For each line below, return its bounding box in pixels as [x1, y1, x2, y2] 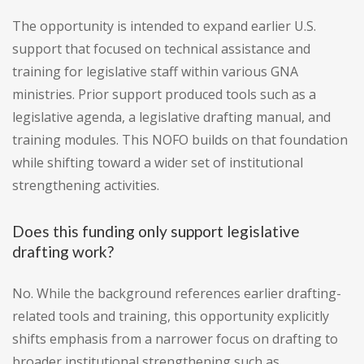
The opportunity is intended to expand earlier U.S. [12, 17, 316, 36]
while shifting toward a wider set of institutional [12, 154, 303, 172]
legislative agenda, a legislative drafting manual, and [12, 108, 331, 127]
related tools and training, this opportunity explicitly [12, 307, 329, 326]
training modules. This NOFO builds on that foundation [12, 131, 348, 149]
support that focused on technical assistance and [12, 40, 310, 58]
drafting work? [12, 242, 114, 262]
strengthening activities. [12, 176, 159, 195]
